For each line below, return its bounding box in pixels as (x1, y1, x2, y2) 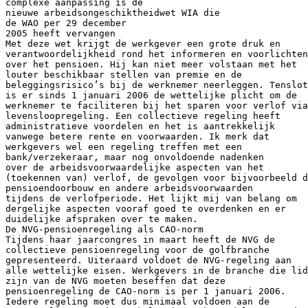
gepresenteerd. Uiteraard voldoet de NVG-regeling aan (5, 254, 291, 265)
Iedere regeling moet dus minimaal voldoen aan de (5, 296, 269, 307)
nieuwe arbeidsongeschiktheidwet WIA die (5, 7, 220, 18)
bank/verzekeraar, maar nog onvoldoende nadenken (5, 151, 264, 162)
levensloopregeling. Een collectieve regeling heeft (5, 110, 280, 121)
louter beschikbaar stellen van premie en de (5, 69, 242, 80)
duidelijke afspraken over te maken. (5, 213, 198, 224)
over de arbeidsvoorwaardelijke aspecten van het (5, 162, 264, 173)
